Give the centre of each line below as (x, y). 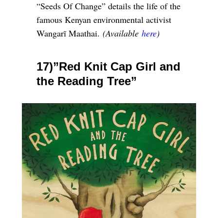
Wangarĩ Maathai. (68, 33)
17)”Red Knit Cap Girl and (108, 66)
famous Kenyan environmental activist (104, 19)
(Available (120, 33)
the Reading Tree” (86, 81)
